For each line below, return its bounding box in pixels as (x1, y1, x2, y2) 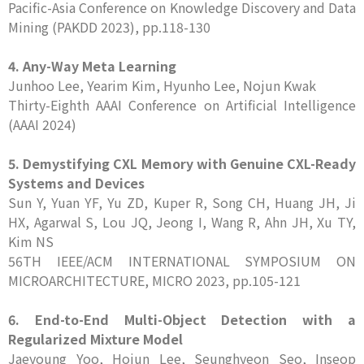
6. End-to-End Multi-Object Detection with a (8, 310, 356, 329)
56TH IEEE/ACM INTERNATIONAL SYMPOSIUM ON (8, 251, 356, 271)
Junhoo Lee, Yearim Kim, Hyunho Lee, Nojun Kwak (8, 76, 316, 95)
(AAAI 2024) (8, 115, 76, 134)
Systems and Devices (8, 173, 145, 193)
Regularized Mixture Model (8, 329, 183, 349)
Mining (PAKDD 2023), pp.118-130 (8, 17, 210, 37)
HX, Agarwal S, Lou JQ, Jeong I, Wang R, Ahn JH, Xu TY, (8, 212, 356, 232)
